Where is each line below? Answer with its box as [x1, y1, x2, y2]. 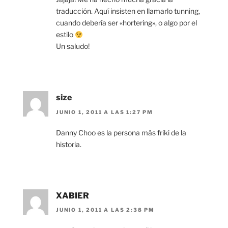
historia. [56, 139, 81, 149]
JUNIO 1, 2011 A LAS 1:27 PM [56, 108, 154, 115]
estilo [56, 30, 75, 39]
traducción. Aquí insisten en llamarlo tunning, [56, 7, 200, 16]
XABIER [56, 190, 89, 201]
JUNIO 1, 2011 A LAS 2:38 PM [56, 207, 155, 213]
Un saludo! [56, 42, 90, 51]
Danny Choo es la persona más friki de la [56, 128, 186, 137]
